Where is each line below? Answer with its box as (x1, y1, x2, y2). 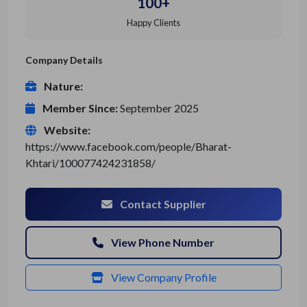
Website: (44, 123, 90, 137)
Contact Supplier (117, 197, 206, 211)
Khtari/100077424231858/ (25, 156, 156, 170)
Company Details (25, 54, 103, 66)
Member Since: (42, 101, 118, 115)
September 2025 (118, 101, 199, 115)
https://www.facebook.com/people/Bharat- (25, 140, 232, 153)
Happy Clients (127, 17, 180, 29)
